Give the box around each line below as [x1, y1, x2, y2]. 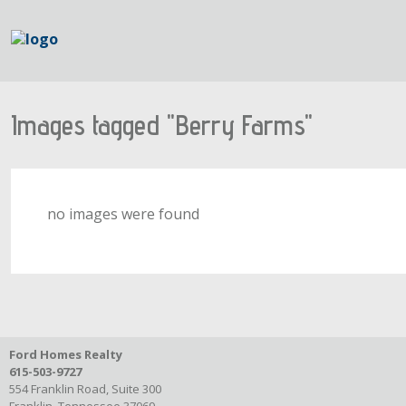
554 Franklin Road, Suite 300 [9, 381, 161, 397]
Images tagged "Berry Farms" [11, 109, 313, 141]
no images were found [47, 204, 199, 224]
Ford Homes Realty [9, 346, 122, 362]
